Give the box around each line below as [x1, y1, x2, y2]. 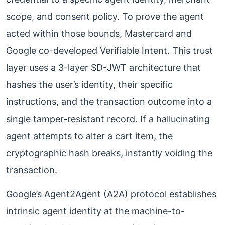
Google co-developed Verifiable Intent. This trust [6, 45, 213, 56]
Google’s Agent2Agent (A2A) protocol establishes [6, 189, 216, 200]
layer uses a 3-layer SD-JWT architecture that [6, 62, 201, 73]
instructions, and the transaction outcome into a [6, 96, 212, 107]
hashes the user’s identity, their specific [6, 79, 173, 90]
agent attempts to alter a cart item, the [6, 131, 173, 142]
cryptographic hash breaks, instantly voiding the [6, 148, 212, 159]
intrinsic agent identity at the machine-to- [6, 206, 185, 217]
